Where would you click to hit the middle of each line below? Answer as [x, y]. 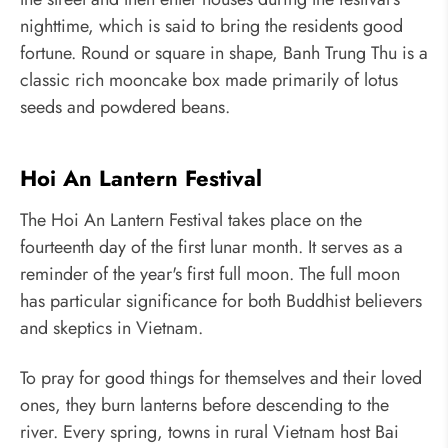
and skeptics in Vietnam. [111, 328]
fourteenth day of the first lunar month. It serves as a [211, 247]
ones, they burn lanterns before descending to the [204, 404]
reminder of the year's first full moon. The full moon [210, 274]
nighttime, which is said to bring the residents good [211, 25]
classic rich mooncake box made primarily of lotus [209, 79]
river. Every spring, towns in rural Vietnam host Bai [209, 431]
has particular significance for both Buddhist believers [221, 301]
